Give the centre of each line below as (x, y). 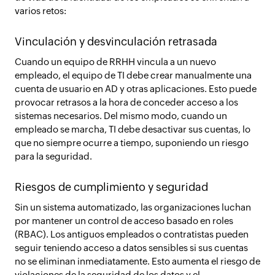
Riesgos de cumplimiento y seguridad (111, 187)
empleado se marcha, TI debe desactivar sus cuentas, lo (133, 129)
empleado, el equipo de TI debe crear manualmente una (133, 75)
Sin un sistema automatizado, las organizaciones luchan (133, 207)
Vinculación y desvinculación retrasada (116, 41)
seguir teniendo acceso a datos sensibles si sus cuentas (131, 248)
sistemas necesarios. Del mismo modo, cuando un (121, 116)
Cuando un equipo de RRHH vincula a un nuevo (115, 62)
